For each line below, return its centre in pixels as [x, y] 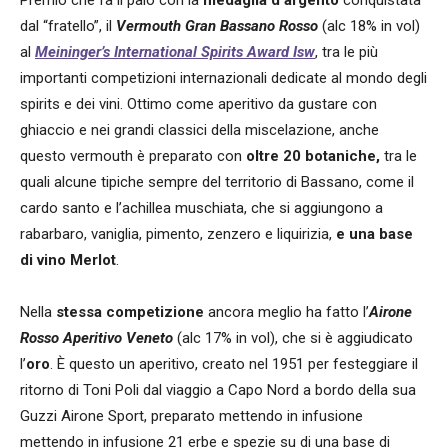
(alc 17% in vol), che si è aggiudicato [295, 337]
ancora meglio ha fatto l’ [286, 311]
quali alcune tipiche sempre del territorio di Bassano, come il [217, 181]
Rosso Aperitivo [71, 337]
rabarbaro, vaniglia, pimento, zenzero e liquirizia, [176, 233]
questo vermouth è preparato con [133, 155]
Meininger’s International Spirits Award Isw [175, 51]
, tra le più [346, 51]
